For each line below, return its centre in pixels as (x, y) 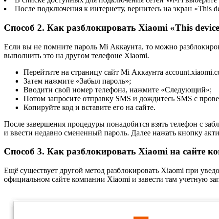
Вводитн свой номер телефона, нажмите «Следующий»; (118, 89)
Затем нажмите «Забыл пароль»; (77, 81)
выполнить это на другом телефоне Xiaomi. (77, 55)
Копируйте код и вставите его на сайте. (89, 107)
